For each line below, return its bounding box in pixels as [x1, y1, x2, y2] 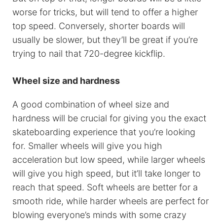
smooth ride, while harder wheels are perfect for [12, 196, 209, 207]
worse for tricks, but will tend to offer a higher [12, 7, 198, 18]
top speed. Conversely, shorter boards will [12, 21, 185, 32]
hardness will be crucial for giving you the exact [12, 113, 206, 124]
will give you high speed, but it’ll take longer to [12, 168, 201, 179]
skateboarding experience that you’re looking [12, 127, 195, 138]
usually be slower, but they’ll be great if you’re [12, 35, 198, 45]
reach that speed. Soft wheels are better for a [12, 182, 198, 193]
